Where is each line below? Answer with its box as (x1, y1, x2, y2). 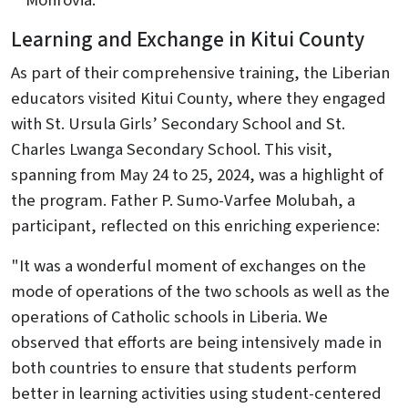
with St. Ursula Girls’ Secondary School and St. (11, 112, 345, 136)
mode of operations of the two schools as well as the (11, 280, 390, 303)
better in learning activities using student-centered (11, 382, 382, 405)
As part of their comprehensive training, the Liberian (11, 61, 390, 85)
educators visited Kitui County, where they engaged (11, 87, 386, 110)
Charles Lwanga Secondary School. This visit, (11, 138, 332, 161)
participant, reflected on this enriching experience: (11, 214, 380, 238)
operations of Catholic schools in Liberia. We (11, 305, 328, 329)
